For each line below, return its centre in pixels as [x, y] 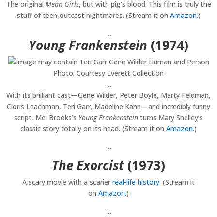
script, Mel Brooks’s [46, 118]
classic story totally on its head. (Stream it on [93, 129]
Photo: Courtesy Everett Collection [108, 73]
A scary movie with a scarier [67, 182]
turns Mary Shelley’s [170, 118]
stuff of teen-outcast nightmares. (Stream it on [93, 15]
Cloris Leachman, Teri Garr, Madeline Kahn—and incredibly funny [108, 107]
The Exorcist [88, 165]
